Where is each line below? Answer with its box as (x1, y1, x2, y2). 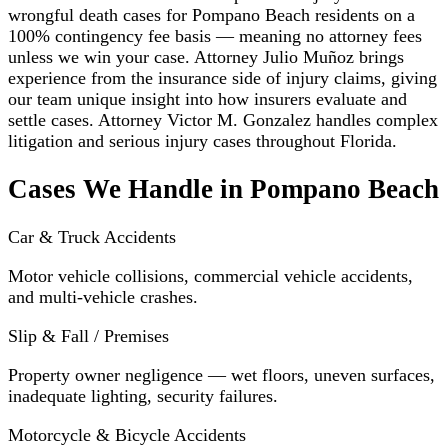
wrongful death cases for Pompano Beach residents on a (8, 4, 415, 25)
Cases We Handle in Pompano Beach (8, 173, 439, 204)
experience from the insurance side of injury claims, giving (8, 67, 437, 88)
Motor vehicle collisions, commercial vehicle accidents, (8, 266, 413, 287)
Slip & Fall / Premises (8, 326, 169, 347)
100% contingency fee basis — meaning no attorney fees (8, 25, 422, 46)
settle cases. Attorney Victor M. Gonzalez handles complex (8, 109, 438, 130)
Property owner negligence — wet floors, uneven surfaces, (8, 365, 435, 386)
